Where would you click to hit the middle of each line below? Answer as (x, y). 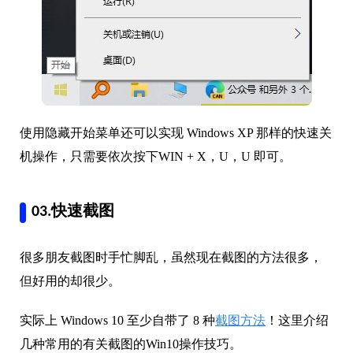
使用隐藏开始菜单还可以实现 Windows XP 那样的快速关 (176, 132)
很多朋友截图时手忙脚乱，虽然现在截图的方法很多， (171, 257)
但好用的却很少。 (70, 281)
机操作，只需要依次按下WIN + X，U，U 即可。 (156, 156)
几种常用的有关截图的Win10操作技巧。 (131, 344)
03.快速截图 (73, 212)
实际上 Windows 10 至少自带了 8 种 (117, 320)
